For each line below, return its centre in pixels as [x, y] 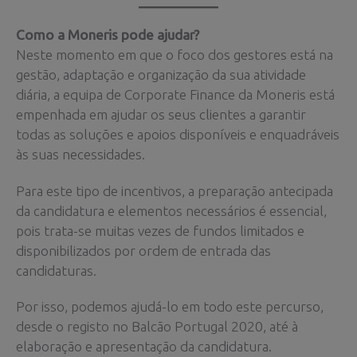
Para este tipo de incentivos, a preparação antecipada [175, 190]
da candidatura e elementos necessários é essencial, [171, 210]
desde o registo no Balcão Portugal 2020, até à [157, 327]
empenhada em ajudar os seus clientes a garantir [161, 114]
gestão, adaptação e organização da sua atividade [161, 74]
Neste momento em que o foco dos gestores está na [175, 54]
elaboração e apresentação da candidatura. [144, 347]
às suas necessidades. [80, 154]
